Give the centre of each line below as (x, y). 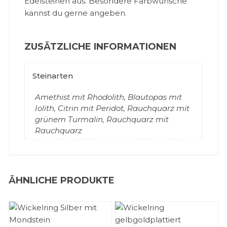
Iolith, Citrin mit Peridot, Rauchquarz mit (112, 108)
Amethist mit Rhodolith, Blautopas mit (109, 97)
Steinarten (53, 76)
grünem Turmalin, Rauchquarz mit (102, 119)
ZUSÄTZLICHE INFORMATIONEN (101, 47)
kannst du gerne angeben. (76, 13)
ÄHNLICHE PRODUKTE (62, 180)
